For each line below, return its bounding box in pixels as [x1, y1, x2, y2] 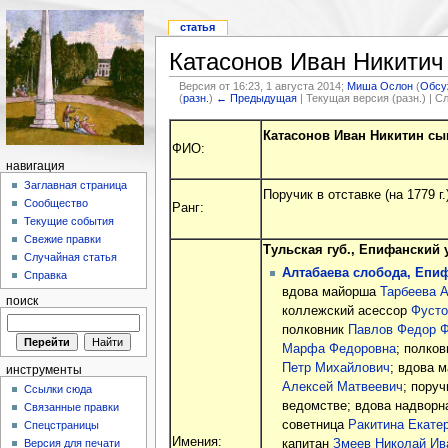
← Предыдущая [216, 91, 298, 104]
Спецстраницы [24, 419, 100, 432]
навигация [5, 160, 65, 172]
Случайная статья [24, 251, 118, 264]
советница [281, 417, 348, 432]
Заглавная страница [24, 179, 128, 192]
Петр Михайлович [281, 360, 390, 375]
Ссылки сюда [24, 383, 93, 396]
